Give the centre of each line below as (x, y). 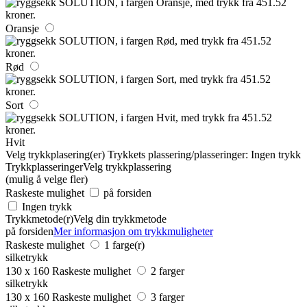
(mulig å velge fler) (47, 179)
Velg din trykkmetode (120, 219)
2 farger (168, 271)
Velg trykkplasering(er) (55, 154)
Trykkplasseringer (44, 167)
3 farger (168, 297)
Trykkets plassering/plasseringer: (178, 154)
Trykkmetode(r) (39, 219)
